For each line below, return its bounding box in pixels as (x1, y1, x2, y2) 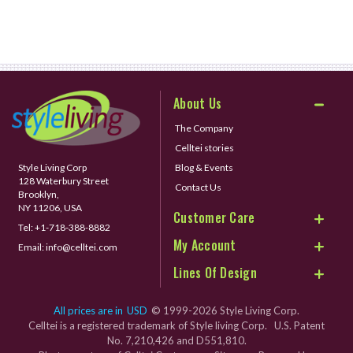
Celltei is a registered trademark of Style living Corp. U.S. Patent (28, 319, 325, 333)
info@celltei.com (46, 241, 117, 254)
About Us (173, 94, 222, 113)
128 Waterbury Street (18, 175, 109, 188)
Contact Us (175, 181, 222, 194)
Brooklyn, (18, 188, 59, 201)
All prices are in (54, 304, 125, 318)
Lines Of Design (173, 263, 257, 283)
